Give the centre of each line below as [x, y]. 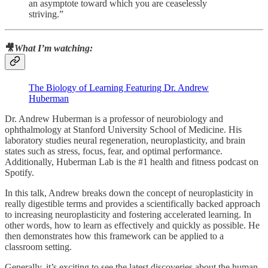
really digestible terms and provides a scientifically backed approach [133, 204]
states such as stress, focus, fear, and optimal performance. [114, 151]
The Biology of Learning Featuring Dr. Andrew [119, 88]
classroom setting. [38, 247]
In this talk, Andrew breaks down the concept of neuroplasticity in [129, 193]
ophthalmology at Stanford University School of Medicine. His [123, 130]
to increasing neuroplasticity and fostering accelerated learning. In [128, 215]
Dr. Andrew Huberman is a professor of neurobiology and [114, 119]
